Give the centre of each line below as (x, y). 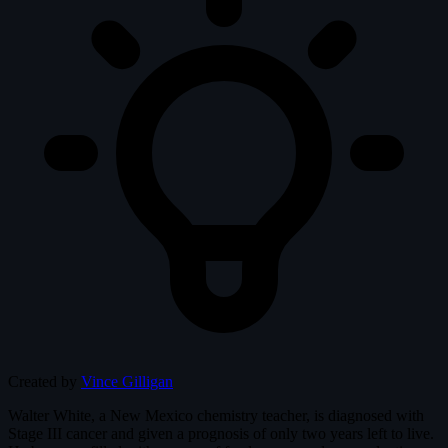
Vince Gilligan (127, 381)
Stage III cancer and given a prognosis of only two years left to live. (221, 433)
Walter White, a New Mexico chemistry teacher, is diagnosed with (216, 415)
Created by (42, 381)
